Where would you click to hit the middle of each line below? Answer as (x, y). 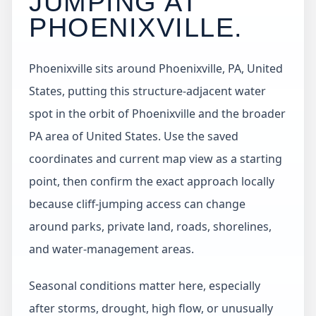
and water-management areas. (111, 249)
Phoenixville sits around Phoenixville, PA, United (156, 68)
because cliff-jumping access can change (137, 204)
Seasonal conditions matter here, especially (145, 286)
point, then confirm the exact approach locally (152, 181)
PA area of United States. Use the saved (134, 136)
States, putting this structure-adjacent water (147, 91)
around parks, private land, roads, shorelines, (150, 226)
